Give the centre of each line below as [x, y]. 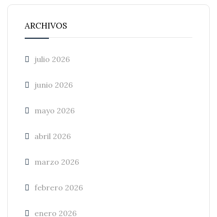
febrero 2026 [59, 187]
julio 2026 [52, 59]
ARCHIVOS [46, 26]
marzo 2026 [57, 162]
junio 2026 [54, 85]
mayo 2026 [54, 110]
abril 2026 [53, 136]
